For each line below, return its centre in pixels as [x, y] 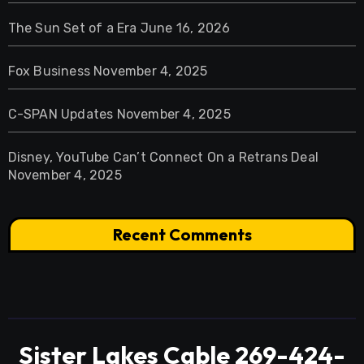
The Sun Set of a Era [72, 28]
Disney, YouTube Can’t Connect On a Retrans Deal [163, 157]
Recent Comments [182, 234]
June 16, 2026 [185, 28]
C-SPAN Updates [61, 114]
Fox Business [49, 71]
